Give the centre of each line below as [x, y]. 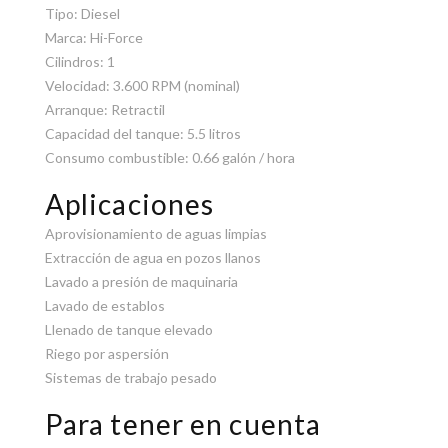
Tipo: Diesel [82, 13]
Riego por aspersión [106, 353]
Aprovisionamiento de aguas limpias [155, 233]
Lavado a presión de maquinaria [141, 281]
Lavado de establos [104, 305]
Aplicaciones [129, 203]
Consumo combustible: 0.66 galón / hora [169, 157]
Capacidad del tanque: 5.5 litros [142, 133]
